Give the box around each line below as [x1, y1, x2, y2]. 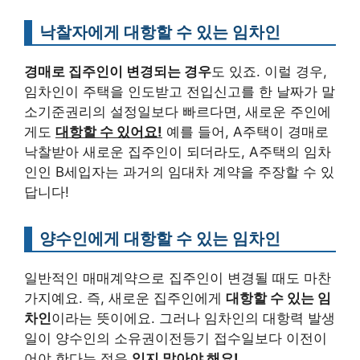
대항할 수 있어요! [55, 123, 162, 140]
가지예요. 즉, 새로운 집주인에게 [24, 289, 226, 306]
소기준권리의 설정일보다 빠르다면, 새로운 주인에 [24, 103, 331, 120]
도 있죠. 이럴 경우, [211, 63, 327, 80]
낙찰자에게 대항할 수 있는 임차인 [39, 21, 280, 42]
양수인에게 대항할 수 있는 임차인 [39, 227, 280, 248]
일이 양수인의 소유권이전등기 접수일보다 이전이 [24, 329, 327, 346]
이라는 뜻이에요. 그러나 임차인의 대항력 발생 [51, 309, 335, 326]
